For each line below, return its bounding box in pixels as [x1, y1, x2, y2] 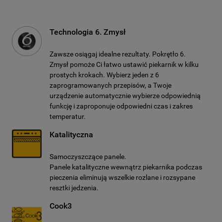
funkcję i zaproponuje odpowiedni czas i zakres [50, 102, 193, 110]
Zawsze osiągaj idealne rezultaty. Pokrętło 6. [50, 50, 186, 58]
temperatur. [50, 112, 86, 120]
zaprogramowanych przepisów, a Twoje [50, 81, 171, 89]
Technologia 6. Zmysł [50, 27, 126, 37]
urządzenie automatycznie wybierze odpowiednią [50, 92, 201, 100]
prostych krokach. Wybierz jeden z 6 [50, 71, 159, 79]
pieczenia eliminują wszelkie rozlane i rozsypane [50, 173, 195, 181]
